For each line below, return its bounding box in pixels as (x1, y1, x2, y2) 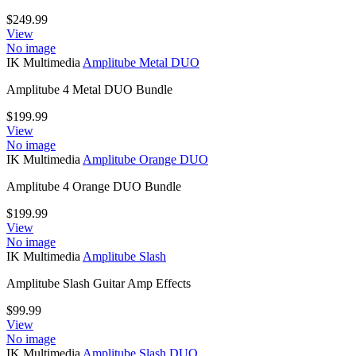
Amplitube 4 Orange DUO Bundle (6, 179, 181, 193)
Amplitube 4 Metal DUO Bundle (6, 82, 172, 96)
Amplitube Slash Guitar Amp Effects (6, 276, 191, 290)
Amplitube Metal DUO (83, 55, 199, 69)
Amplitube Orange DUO (83, 152, 208, 166)
